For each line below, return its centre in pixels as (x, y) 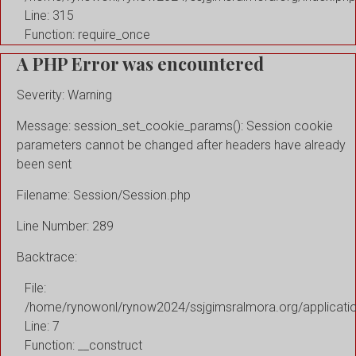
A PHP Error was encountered (140, 64)
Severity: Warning (64, 95)
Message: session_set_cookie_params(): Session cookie (175, 126)
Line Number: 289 (65, 226)
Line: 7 (42, 326)
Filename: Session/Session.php (104, 195)
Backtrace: (47, 257)
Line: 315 (49, 16)
